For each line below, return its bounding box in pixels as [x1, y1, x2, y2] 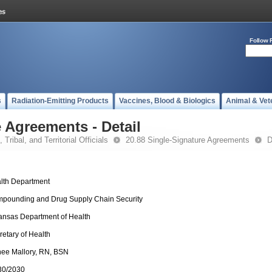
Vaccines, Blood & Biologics [119, 97, 216, 105]
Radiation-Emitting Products [12, 97, 109, 105]
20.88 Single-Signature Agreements [126, 135, 250, 144]
